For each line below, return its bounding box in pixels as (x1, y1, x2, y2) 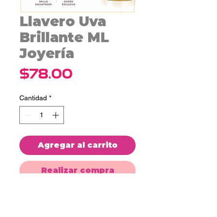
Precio (72, 64, 115, 81)
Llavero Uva (19, 13, 106, 30)
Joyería (19, 45, 74, 62)
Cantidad (19, 93, 47, 102)
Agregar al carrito (37, 140, 118, 150)
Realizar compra (41, 165, 114, 175)
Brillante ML (19, 29, 109, 46)
